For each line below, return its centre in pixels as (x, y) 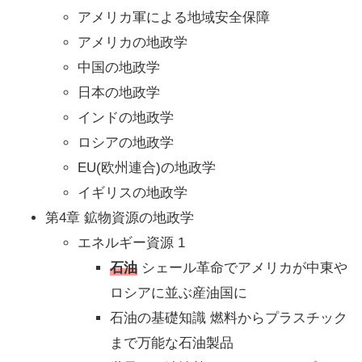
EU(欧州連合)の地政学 (147, 168)
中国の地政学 (119, 68)
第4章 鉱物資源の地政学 (120, 218)
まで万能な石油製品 (172, 343)
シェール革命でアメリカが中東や (242, 268)
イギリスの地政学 (133, 193)
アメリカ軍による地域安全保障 (174, 18)
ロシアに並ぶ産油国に (179, 293)
